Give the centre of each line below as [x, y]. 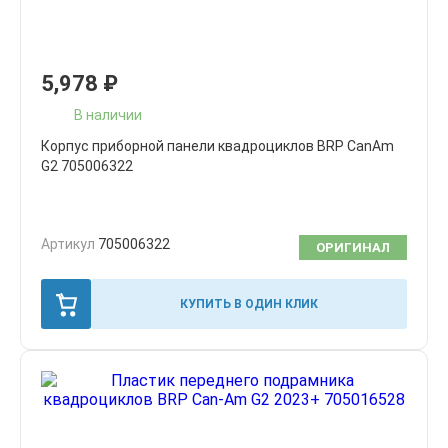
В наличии [108, 114]
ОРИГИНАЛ [353, 247]
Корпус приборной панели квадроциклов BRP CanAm [217, 146]
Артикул [69, 244]
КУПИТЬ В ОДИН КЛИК [249, 303]
